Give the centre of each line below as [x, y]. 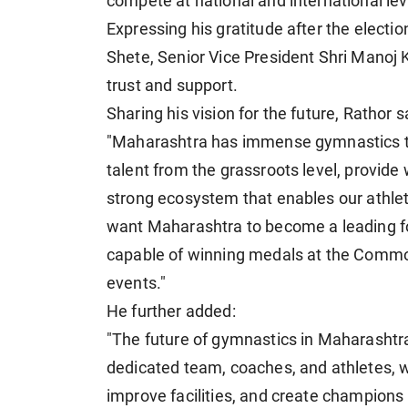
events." [137, 283]
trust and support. [172, 85]
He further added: [171, 311]
